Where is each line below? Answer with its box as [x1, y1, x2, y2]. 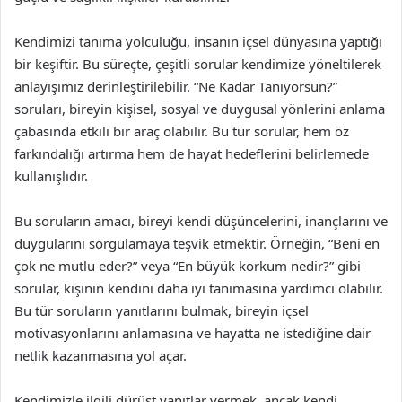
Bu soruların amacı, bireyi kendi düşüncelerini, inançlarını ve [14, 212, 388, 230]
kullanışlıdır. [14, 167, 88, 185]
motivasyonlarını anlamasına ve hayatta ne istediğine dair [14, 324, 371, 342]
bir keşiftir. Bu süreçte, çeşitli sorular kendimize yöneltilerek [14, 55, 381, 73]
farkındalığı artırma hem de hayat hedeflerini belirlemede [14, 144, 369, 162]
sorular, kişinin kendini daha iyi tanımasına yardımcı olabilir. [14, 279, 383, 297]
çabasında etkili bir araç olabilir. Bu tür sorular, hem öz [14, 122, 349, 140]
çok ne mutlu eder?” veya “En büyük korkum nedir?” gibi [14, 257, 361, 275]
